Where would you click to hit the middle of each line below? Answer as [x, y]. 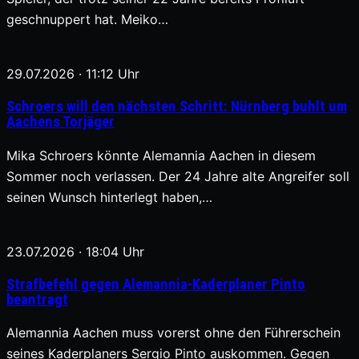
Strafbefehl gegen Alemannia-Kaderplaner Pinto [156, 284]
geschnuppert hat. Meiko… [87, 20]
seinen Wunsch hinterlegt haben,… [109, 197]
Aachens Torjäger [61, 122]
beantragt [37, 299]
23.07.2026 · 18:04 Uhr [75, 251]
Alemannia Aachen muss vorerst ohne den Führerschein [173, 333]
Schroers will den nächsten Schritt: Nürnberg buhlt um [177, 107]
